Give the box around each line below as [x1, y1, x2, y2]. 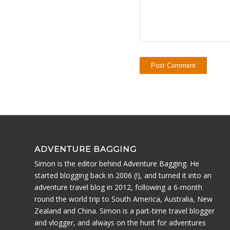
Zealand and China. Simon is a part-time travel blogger [34, 206, 215, 216]
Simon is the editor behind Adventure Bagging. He [34, 159, 199, 169]
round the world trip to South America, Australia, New [34, 194, 213, 204]
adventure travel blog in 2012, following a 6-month [34, 182, 202, 193]
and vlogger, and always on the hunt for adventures [34, 218, 206, 228]
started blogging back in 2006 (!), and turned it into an [34, 170, 212, 181]
